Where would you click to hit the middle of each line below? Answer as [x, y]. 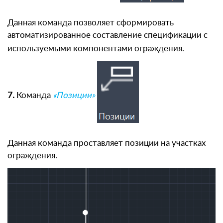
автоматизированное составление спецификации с [108, 35]
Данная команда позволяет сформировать [91, 22]
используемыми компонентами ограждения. [96, 48]
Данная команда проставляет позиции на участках [107, 143]
